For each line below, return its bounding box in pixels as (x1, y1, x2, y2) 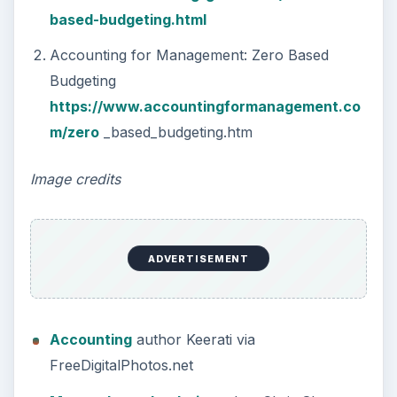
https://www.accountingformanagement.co (49, 97, 361, 116)
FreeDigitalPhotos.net (49, 356, 193, 375)
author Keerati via (131, 331, 255, 349)
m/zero (49, 123, 99, 142)
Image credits (29, 170, 121, 189)
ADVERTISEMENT (147, 252, 250, 265)
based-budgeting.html (49, 10, 206, 28)
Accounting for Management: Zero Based (49, 46, 329, 65)
